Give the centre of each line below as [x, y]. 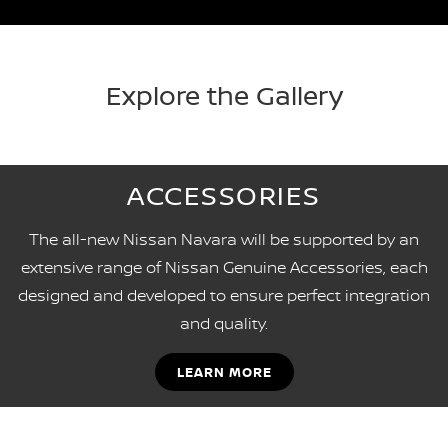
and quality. [224, 323]
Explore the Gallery [224, 95]
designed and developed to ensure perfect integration [224, 295]
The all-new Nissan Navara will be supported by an [224, 239]
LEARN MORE [224, 372]
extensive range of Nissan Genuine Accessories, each [224, 267]
